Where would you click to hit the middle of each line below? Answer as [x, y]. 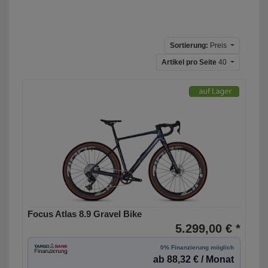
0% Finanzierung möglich [197, 248]
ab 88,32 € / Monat [194, 260]
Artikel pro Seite [189, 63]
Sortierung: [189, 46]
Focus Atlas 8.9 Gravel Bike [85, 214]
